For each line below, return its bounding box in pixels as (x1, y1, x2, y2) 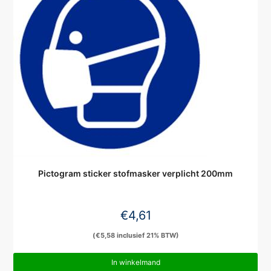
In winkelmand (111, 258, 160, 267)
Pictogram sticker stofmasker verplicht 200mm (38, 168, 233, 178)
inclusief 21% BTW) (114, 231, 179, 240)
